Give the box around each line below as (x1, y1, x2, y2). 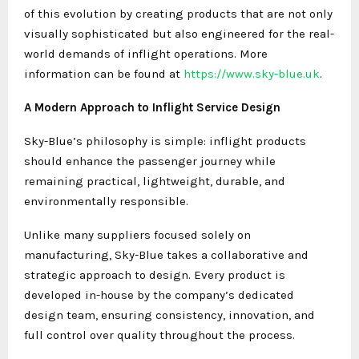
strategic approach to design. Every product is (24, 267, 285, 282)
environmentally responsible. (24, 193, 188, 208)
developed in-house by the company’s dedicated (24, 287, 294, 302)
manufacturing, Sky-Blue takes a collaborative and (24, 247, 309, 262)
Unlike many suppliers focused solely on (24, 227, 251, 242)
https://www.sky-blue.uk (184, 66, 320, 81)
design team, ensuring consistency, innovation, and (24, 307, 315, 322)
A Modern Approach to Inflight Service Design (24, 99, 280, 115)
